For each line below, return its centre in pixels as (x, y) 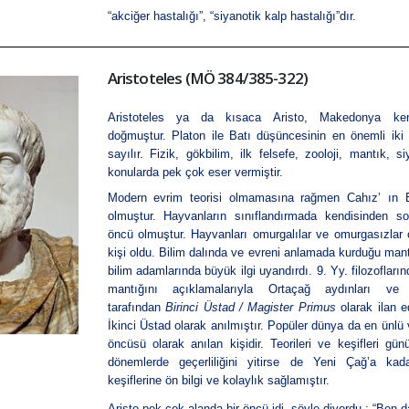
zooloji (322, 154)
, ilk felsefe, (267, 154)
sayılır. (129, 154)
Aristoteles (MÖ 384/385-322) (208, 79)
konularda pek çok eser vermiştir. (195, 173)
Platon (189, 136)
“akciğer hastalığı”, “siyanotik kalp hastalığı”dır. (231, 16)
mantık (367, 154)
